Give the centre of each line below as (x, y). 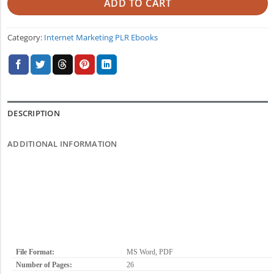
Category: (26, 38)
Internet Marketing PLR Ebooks (101, 38)
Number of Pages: (44, 265)
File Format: (35, 252)
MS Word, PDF (150, 252)
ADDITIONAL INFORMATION (62, 144)
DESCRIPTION (34, 113)
